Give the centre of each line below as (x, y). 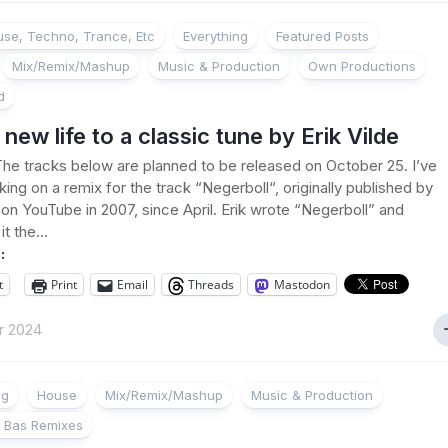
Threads (211, 284)
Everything (215, 36)
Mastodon (302, 284)
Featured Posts (322, 36)
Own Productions (362, 66)
